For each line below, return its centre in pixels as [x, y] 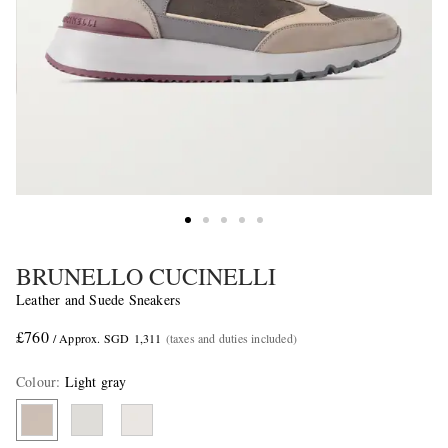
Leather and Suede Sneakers [98, 300]
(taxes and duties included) [231, 338]
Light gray [95, 382]
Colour [36, 382]
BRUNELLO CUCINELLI [146, 276]
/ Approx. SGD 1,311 [107, 338]
